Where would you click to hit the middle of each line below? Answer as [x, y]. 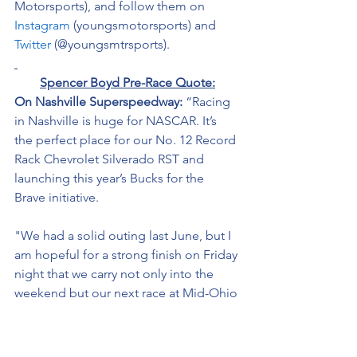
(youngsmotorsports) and [145, 25]
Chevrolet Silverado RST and [124, 159]
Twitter [33, 44]
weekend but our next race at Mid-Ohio [127, 293]
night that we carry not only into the [116, 274]
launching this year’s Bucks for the [111, 178]
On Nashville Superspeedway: [100, 102]
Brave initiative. [58, 197]
